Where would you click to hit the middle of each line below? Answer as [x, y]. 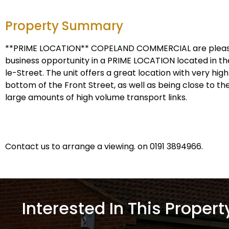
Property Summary [64, 26]
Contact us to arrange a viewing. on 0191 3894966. [104, 146]
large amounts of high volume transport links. [96, 97]
